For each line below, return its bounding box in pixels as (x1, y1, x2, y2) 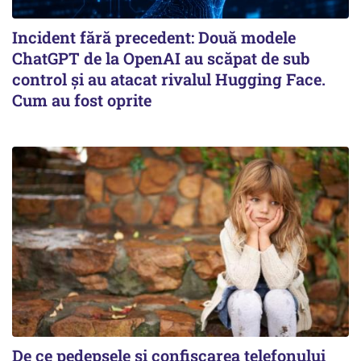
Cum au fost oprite (12, 89, 151, 111)
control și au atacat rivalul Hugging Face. (12, 68, 326, 90)
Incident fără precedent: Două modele (12, 27, 296, 48)
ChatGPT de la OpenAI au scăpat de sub (12, 48, 309, 69)
